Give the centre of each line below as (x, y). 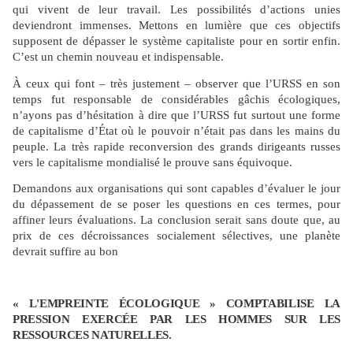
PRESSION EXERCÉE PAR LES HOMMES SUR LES (176, 319)
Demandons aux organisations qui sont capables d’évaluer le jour (176, 189)
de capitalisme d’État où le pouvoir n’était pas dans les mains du (176, 130)
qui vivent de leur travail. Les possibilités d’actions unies (176, 10)
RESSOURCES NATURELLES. (92, 334)
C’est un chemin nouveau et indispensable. (118, 57)
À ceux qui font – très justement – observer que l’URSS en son (176, 83)
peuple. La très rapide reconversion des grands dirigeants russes (176, 146)
